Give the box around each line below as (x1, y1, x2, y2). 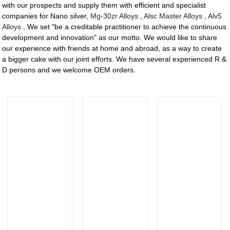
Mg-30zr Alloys (90, 12, 139, 21)
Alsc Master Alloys (144, 12, 203, 21)
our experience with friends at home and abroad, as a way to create (2, 44, 222, 53)
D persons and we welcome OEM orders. (2, 66, 136, 74)
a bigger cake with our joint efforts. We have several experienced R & (2, 55, 227, 64)
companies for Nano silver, (2, 12, 91, 21)
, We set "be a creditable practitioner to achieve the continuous (21, 23, 227, 31)
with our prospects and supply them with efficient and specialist (2, 1, 206, 10)
